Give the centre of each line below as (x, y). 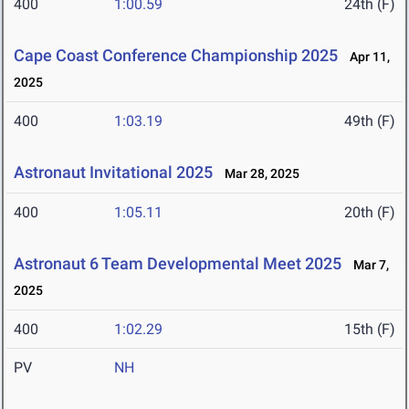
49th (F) (370, 121)
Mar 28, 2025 (258, 174)
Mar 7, (367, 265)
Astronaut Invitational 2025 (113, 173)
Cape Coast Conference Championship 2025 (176, 56)
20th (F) (370, 213)
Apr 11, (366, 57)
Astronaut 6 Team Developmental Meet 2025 (178, 264)
